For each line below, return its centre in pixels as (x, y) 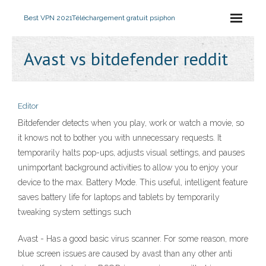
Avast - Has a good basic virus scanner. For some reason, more (133, 239)
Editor (28, 106)
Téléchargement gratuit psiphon (123, 18)
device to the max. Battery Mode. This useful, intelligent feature (133, 182)
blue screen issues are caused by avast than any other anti (125, 254)
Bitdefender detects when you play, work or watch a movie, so (131, 123)
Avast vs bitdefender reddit (126, 58)
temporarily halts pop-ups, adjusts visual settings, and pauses (131, 153)
